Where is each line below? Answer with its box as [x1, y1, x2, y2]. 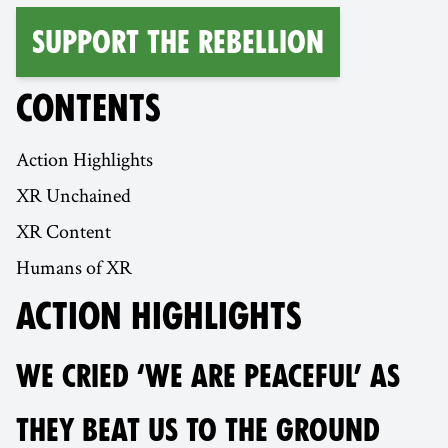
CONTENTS [16, 87, 161, 131]
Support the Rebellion [32, 24, 324, 61]
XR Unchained [16, 182, 131, 209]
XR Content [16, 218, 111, 245]
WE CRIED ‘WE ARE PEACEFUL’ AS [16, 358, 400, 395]
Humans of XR [16, 254, 132, 281]
